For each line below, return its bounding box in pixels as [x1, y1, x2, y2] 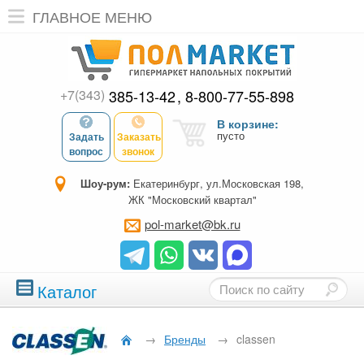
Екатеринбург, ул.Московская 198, [130, 175, 304, 191]
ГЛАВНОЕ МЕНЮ [32, 6, 152, 27]
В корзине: [217, 115, 279, 132]
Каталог [37, 279, 97, 303]
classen [236, 331, 275, 348]
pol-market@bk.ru [144, 215, 240, 232]
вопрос [69, 144, 103, 158]
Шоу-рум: [80, 175, 130, 191]
